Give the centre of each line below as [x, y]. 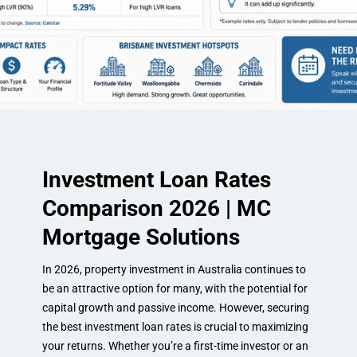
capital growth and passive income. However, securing [175, 308]
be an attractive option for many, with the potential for [175, 288]
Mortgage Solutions [141, 237]
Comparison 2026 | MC [156, 208]
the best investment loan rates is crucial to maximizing [175, 327]
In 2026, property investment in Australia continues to [174, 269]
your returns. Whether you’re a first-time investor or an [175, 346]
